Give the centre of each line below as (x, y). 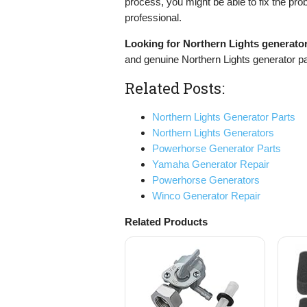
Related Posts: (175, 88)
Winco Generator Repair (206, 196)
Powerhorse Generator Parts (217, 149)
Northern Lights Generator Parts (224, 117)
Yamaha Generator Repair (211, 164)
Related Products (166, 222)
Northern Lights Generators (213, 133)
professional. (153, 17)
